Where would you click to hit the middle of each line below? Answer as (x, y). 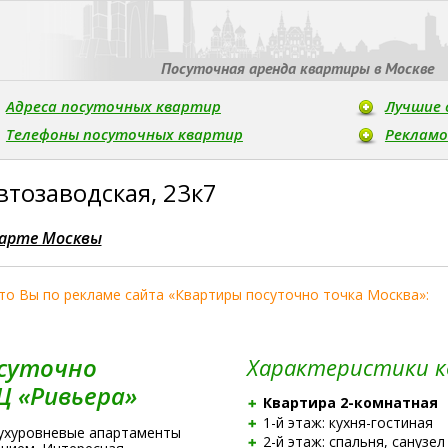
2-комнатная (388, 402)
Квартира (301, 402)
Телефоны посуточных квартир (124, 134)
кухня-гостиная (380, 422)
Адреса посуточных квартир (113, 106)
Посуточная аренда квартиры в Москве (297, 68)
